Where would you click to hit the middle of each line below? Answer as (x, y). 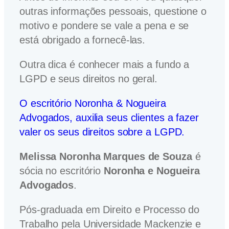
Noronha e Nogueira (152, 170)
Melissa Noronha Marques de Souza (107, 156)
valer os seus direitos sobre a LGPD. (102, 132)
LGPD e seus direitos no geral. (88, 78)
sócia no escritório (62, 170)
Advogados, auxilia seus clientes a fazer (109, 117)
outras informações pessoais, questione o (113, 11)
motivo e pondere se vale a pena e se (104, 25)
